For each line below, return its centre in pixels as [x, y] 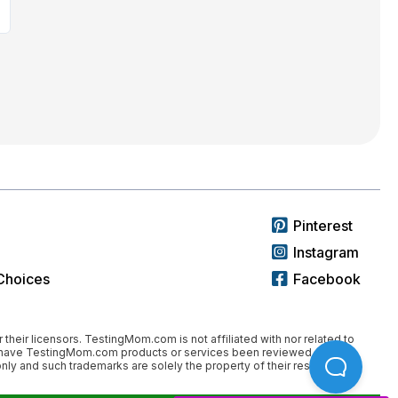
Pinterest [323, 225]
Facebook [327, 279]
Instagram [326, 252]
